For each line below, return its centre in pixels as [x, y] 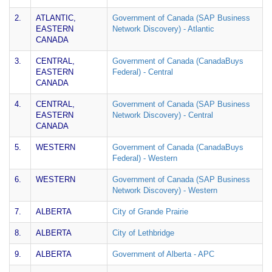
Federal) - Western [145, 158]
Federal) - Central [143, 72]
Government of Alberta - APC [163, 254]
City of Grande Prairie [150, 212]
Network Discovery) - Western [165, 190]
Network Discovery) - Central [163, 115]
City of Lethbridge [143, 233]
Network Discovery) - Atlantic [163, 29]
